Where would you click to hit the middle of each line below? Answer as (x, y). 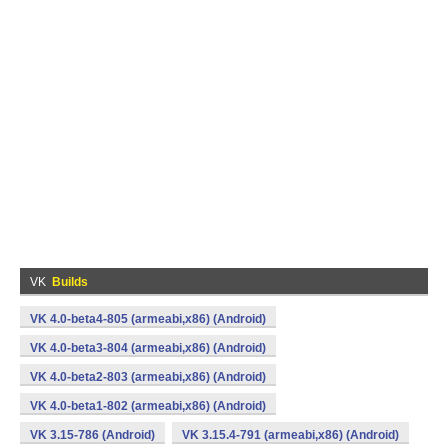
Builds (70, 282)
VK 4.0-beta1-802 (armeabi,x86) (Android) (148, 406)
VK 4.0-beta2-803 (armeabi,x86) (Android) (148, 377)
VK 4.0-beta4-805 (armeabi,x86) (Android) (148, 319)
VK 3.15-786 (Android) (92, 435)
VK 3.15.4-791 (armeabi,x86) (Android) (290, 435)
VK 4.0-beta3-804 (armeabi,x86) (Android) (148, 348)
